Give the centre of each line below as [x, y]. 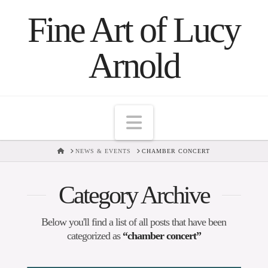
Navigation [180, 121]
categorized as [95, 236]
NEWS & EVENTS [103, 151]
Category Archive [134, 195]
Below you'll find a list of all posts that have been [134, 222]
